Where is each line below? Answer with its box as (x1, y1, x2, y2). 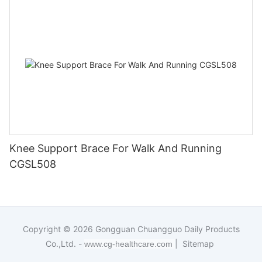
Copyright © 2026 (22, 223, 95, 234)
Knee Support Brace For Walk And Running (9, 142, 222, 154)
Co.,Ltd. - (46, 238, 82, 249)
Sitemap (180, 238, 214, 249)
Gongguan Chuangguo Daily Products (95, 223, 240, 234)
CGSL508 (9, 157, 56, 170)
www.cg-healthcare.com (84, 239, 175, 249)
